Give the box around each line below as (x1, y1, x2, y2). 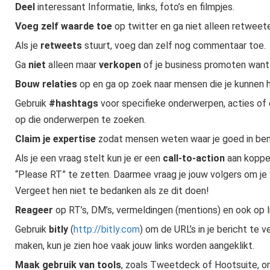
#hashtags (48, 98, 98, 109)
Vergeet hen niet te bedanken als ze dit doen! (14, 185, 209, 196)
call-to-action (162, 152, 225, 164)
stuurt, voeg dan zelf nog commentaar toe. (81, 40, 266, 51)
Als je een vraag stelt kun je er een (14, 152, 163, 164)
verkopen (98, 59, 141, 71)
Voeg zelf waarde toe (14, 20, 112, 32)
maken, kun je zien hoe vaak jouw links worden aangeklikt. (14, 240, 254, 251)
